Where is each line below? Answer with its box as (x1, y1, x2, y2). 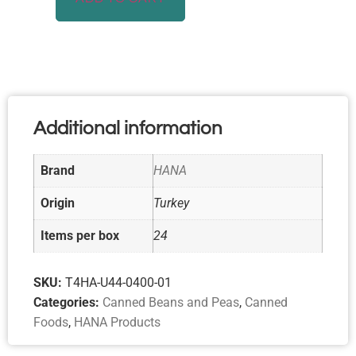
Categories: (33, 295, 103, 311)
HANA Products (74, 315, 161, 331)
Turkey (153, 195, 189, 211)
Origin (41, 195, 75, 211)
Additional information (33, 118, 222, 138)
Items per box (41, 227, 119, 243)
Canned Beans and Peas (103, 295, 239, 311)
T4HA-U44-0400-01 (65, 275, 172, 291)
